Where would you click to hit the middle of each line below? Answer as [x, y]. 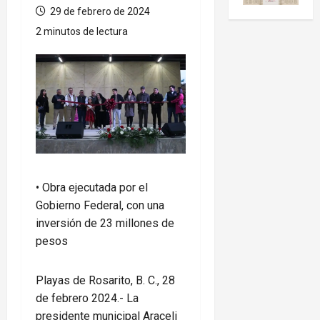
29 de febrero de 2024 [99, 11]
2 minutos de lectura [82, 31]
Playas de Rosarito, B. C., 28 [105, 281]
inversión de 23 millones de [105, 224]
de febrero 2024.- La [87, 299]
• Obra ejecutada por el [92, 188]
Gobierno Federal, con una [100, 206]
